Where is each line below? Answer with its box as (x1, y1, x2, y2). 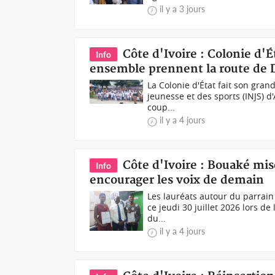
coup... (147, 101, 176, 113)
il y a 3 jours (160, 4, 206, 14)
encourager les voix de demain (90, 173, 265, 187)
